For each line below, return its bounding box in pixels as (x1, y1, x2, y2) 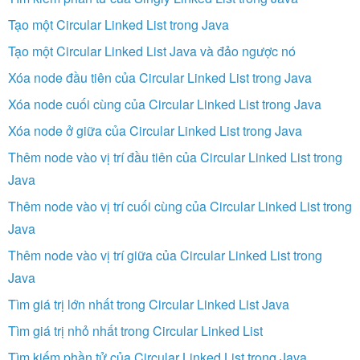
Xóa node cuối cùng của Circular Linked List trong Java (8, 94, 321, 113)
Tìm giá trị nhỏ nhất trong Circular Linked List (8, 321, 263, 340)
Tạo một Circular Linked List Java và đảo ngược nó (8, 41, 296, 60)
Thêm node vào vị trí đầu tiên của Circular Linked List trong (8, 147, 342, 166)
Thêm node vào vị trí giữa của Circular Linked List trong (8, 245, 322, 264)
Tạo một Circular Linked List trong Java (8, 14, 229, 34)
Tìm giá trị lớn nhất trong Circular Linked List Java (8, 294, 289, 313)
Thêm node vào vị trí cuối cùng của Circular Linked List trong (8, 196, 352, 215)
